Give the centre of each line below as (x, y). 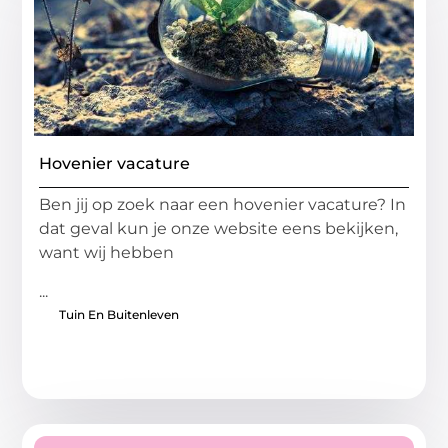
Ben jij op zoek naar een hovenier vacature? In (223, 205)
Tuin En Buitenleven (119, 314)
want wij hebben (107, 253)
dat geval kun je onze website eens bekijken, (219, 229)
